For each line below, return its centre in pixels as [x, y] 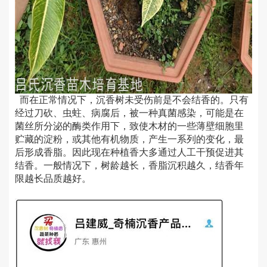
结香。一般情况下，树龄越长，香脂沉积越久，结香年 [129, 166]
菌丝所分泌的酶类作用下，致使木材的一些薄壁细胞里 [129, 126]
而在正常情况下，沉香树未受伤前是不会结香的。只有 [132, 100]
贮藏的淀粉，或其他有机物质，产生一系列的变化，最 [129, 139]
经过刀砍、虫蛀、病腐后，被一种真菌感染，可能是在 [129, 113]
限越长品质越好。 [53, 179]
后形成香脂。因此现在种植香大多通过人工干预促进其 [129, 153]
